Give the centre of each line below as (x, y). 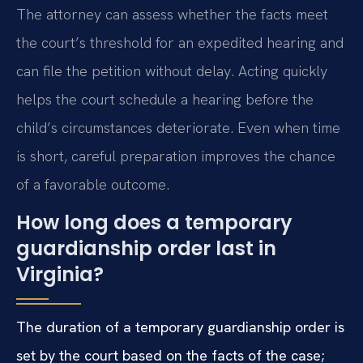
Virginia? (60, 275)
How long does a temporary (154, 223)
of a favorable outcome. (93, 184)
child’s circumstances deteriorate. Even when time (178, 127)
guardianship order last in (146, 249)
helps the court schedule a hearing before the (165, 99)
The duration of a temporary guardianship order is (180, 327)
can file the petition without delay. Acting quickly (172, 70)
